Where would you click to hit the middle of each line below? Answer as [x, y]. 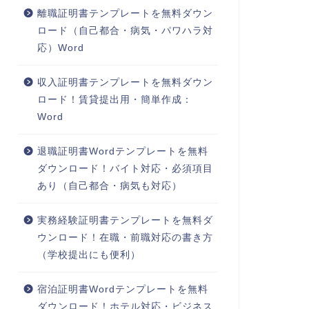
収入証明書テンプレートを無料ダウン [125, 83]
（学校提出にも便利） [89, 255]
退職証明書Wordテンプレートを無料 [122, 152]
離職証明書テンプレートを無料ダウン [125, 14]
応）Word [60, 48]
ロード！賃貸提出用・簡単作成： [114, 100]
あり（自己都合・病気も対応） [109, 186]
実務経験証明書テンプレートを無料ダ [125, 221]
